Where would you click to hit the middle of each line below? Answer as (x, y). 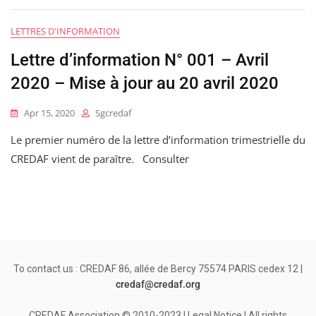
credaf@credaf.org (158, 285)
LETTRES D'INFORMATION (65, 31)
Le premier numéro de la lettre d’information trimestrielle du (158, 140)
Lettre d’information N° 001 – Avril (140, 60)
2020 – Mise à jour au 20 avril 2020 (145, 84)
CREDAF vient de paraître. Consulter (100, 159)
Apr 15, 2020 (49, 113)
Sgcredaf (113, 113)
